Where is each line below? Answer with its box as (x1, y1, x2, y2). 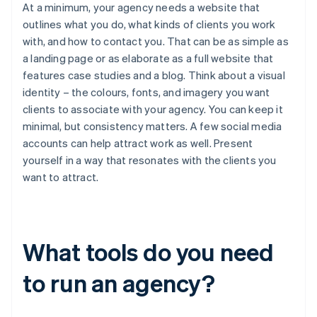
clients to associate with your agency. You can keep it (23, 102, 283, 117)
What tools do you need (23, 236, 274, 267)
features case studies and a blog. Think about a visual (23, 68, 285, 83)
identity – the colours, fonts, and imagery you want (23, 85, 270, 100)
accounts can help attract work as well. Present (23, 136, 253, 151)
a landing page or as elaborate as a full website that (23, 51, 274, 66)
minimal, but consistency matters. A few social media (23, 119, 282, 134)
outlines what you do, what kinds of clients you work (23, 17, 276, 32)
